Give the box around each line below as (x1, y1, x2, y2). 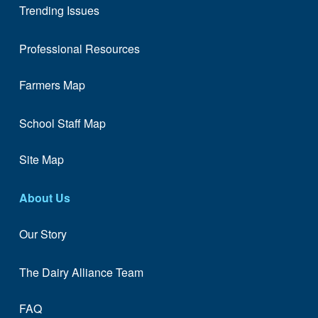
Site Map (18, 150, 64, 168)
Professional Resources (18, 40, 140, 57)
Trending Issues (18, 1, 99, 18)
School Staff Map (18, 115, 106, 132)
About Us (18, 190, 70, 207)
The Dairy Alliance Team (18, 264, 143, 281)
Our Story (18, 225, 67, 242)
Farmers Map (18, 76, 85, 93)
